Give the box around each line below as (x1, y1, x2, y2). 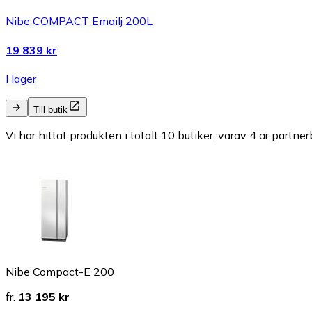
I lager (6, 72, 36, 86)
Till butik (33, 104, 68, 115)
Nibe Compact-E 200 (6, 265, 114, 279)
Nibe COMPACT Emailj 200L (6, 14, 153, 29)
